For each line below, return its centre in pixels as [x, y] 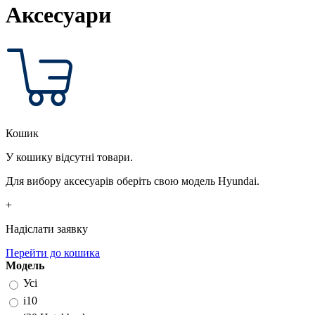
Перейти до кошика [53, 253]
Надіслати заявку [47, 229]
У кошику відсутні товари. [69, 157]
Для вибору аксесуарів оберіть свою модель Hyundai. [133, 181]
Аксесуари [58, 15]
